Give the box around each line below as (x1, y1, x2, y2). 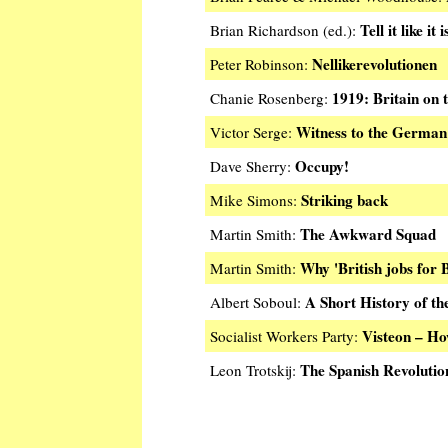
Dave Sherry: (210, 156, 295, 177)
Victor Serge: (210, 122, 296, 143)
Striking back (301, 189, 388, 212)
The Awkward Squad (300, 223, 436, 246)
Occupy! (295, 155, 349, 178)
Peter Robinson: (210, 54, 312, 75)
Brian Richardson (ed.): (210, 20, 360, 41)
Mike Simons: (210, 190, 301, 211)
